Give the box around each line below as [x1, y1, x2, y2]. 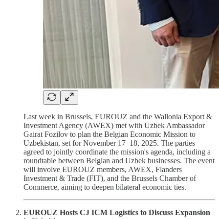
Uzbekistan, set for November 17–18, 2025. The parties [23, 138, 195, 147]
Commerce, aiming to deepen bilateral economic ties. [23, 182, 186, 191]
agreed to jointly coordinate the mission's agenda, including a [23, 147, 211, 156]
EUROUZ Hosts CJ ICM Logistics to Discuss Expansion [23, 208, 210, 217]
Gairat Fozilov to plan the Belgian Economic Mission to [23, 130, 196, 138]
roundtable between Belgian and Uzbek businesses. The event [23, 156, 215, 165]
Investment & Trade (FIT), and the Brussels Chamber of [23, 174, 196, 182]
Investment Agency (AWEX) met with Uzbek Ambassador [23, 121, 205, 130]
